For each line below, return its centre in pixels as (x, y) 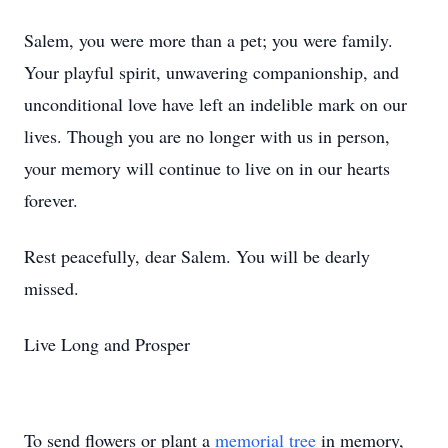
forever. (51, 200)
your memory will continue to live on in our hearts (207, 168)
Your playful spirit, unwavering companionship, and (211, 72)
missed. (51, 288)
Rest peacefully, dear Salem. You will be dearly (197, 256)
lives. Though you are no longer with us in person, (207, 136)
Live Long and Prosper (107, 344)
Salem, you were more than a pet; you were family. (208, 40)
